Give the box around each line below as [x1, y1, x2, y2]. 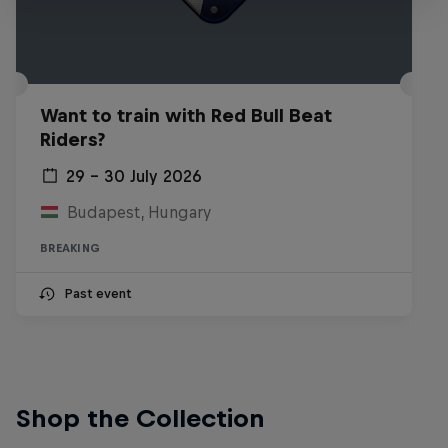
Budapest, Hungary [66, 202, 211, 221]
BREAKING [40, 241, 100, 254]
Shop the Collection [16, 403, 265, 432]
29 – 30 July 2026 [66, 166, 202, 185]
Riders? [40, 128, 105, 150]
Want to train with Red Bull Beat [40, 104, 332, 126]
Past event [64, 285, 131, 301]
